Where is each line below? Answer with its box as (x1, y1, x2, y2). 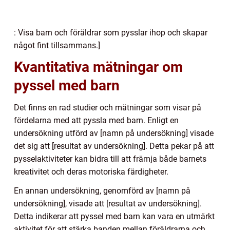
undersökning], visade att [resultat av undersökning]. (14, 198, 202, 208)
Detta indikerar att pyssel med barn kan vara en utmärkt (14, 211, 215, 221)
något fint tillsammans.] (14, 40, 100, 50)
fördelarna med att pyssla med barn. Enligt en (14, 115, 179, 125)
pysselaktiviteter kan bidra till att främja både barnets (14, 154, 206, 164)
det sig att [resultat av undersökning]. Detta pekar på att (14, 141, 214, 151)
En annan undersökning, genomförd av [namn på (14, 185, 190, 196)
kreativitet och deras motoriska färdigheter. (14, 166, 168, 177)
